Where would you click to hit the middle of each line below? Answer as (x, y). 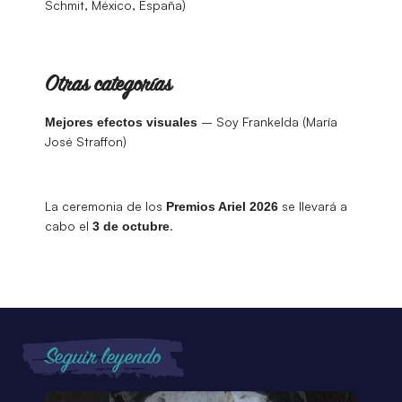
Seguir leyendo (103, 358)
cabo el (69, 225)
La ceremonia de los (105, 205)
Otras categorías (108, 85)
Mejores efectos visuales (121, 122)
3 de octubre (131, 226)
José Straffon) (86, 141)
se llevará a (313, 205)
